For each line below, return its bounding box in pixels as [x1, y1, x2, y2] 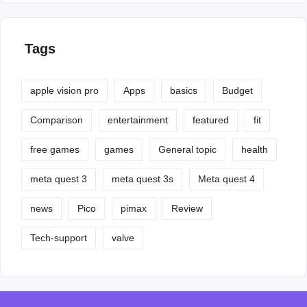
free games [30, 144, 79, 156]
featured [193, 114, 229, 126]
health [241, 144, 268, 156]
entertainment [108, 114, 168, 126]
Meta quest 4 [198, 173, 255, 185]
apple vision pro [30, 85, 99, 97]
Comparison [30, 114, 83, 126]
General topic [158, 144, 217, 156]
